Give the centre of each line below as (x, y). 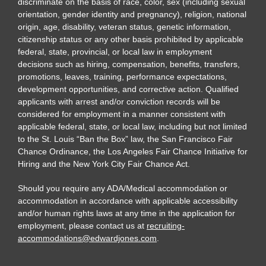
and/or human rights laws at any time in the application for (126, 213)
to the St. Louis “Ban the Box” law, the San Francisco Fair (125, 139)
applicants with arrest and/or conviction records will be (119, 101)
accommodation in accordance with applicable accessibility (128, 200)
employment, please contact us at (82, 225)
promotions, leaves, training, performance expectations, (122, 76)
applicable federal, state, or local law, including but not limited (132, 126)
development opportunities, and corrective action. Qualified (128, 89)
